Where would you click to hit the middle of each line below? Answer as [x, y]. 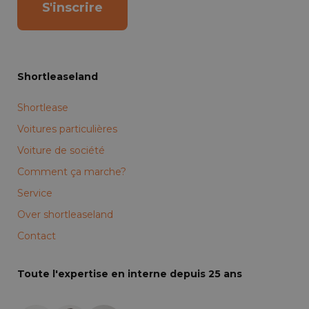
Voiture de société [61, 151]
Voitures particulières [67, 129]
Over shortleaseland [65, 215]
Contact [37, 236]
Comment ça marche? [72, 172]
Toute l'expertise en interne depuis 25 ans [130, 274]
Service [35, 193]
